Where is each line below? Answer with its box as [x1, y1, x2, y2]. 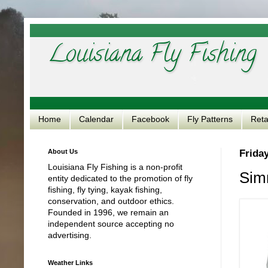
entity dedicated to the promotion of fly [48, 173, 193, 183]
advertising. [48, 230, 92, 240]
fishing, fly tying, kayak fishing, [48, 184, 162, 194]
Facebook [132, 114, 169, 124]
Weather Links [48, 258, 93, 266]
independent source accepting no [48, 218, 174, 229]
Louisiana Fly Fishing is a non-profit [48, 162, 182, 172]
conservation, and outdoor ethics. [48, 196, 174, 206]
